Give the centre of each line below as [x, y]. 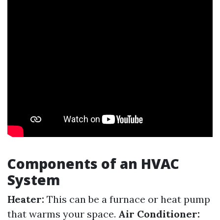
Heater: [26, 199]
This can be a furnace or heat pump [127, 199]
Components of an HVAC [93, 164]
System [34, 180]
